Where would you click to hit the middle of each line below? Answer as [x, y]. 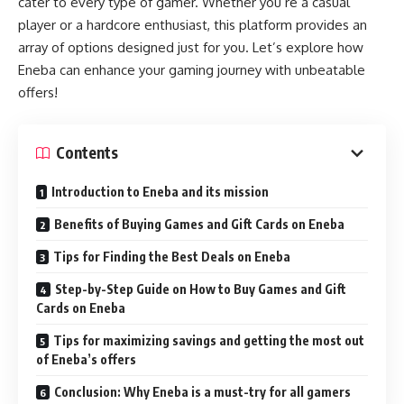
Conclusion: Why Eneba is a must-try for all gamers [202, 391]
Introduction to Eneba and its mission [160, 191]
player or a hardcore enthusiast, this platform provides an [193, 25]
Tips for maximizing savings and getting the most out [209, 340]
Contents [87, 153]
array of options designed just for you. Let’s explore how [191, 48]
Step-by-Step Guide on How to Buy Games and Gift [201, 289]
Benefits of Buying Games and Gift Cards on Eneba [199, 224]
